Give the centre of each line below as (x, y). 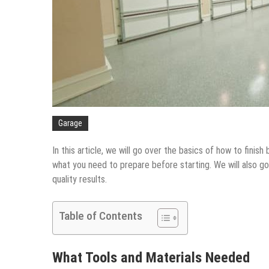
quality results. (80, 180)
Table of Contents (101, 216)
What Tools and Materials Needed (151, 258)
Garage (70, 123)
